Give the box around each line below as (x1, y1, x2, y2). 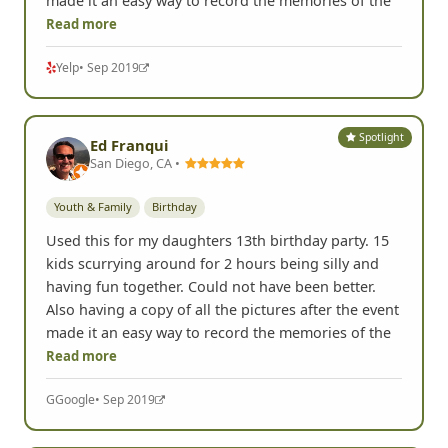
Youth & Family (54, 199, 132, 215)
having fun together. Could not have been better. (46, 276, 376, 296)
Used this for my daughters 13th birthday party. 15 (46, 230, 389, 250)
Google (55, 391, 95, 409)
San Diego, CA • (90, 154, 183, 173)
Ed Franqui (90, 135, 168, 156)
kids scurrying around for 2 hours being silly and (46, 253, 379, 273)
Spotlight (356, 129, 405, 144)
